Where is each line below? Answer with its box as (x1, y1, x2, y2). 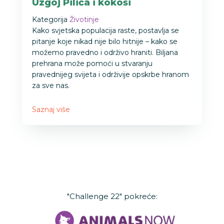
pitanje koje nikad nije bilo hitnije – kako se (32, 37, 177, 46)
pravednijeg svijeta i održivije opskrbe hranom (32, 70, 189, 79)
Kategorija (32, 15, 67, 24)
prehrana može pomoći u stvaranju (32, 59, 152, 68)
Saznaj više (32, 105, 70, 114)
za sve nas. (32, 81, 69, 90)
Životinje (69, 15, 99, 24)
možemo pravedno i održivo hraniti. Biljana (32, 48, 178, 57)
